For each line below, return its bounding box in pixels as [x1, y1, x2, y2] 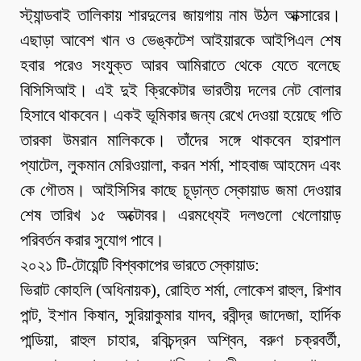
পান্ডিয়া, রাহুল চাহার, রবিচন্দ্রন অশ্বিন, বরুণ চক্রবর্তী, [20, 330, 341, 351]
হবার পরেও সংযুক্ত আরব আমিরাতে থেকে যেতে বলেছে [20, 56, 341, 76]
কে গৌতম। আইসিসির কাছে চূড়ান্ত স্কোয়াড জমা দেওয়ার [20, 180, 341, 201]
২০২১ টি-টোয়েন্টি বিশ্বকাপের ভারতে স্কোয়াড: [20, 255, 259, 276]
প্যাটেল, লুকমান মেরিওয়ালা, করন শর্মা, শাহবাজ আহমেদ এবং [20, 156, 341, 176]
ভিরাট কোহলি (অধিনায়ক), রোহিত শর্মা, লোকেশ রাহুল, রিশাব [20, 280, 341, 301]
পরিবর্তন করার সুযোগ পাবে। [20, 230, 164, 251]
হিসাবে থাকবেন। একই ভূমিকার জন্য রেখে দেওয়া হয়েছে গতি [20, 106, 341, 126]
